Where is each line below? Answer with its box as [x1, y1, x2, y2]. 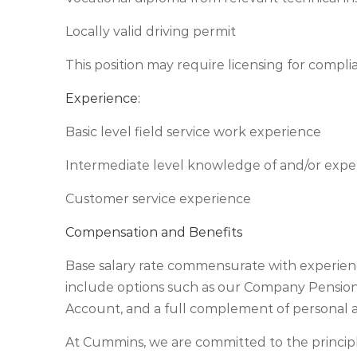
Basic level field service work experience [65, 124, 321, 139]
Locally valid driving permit [65, 24, 236, 39]
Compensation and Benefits [65, 225, 242, 240]
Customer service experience [65, 191, 251, 206]
